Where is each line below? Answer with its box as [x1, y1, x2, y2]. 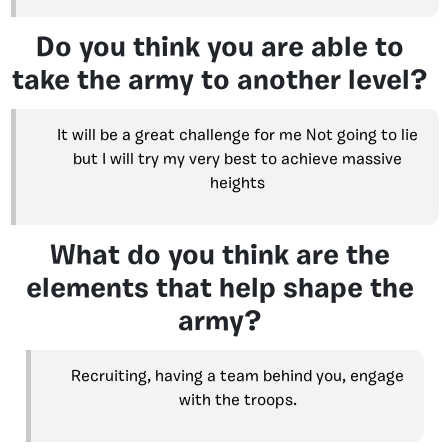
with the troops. [178, 393, 297, 410]
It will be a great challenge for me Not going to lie [57, 128, 418, 145]
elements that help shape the [26, 276, 414, 305]
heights [210, 176, 265, 193]
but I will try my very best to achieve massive [73, 152, 402, 169]
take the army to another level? [12, 68, 428, 97]
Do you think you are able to [36, 35, 404, 64]
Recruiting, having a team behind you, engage [71, 369, 404, 386]
